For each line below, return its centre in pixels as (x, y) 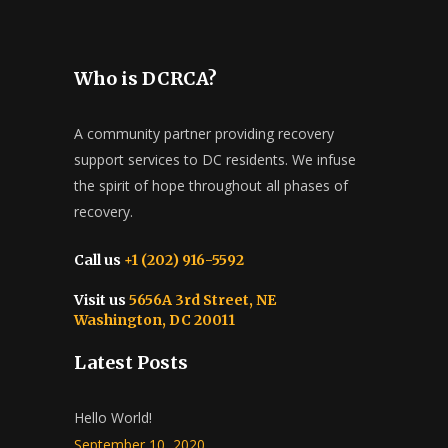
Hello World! (113, 417)
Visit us (100, 300)
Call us (97, 260)
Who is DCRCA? (145, 78)
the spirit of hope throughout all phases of (211, 185)
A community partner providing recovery (204, 133)
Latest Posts (131, 362)
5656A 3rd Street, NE (201, 300)
